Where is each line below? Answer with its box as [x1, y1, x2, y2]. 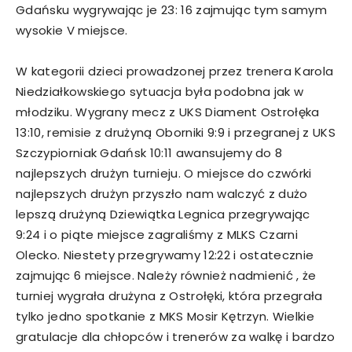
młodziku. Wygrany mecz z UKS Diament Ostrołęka [16, 104, 320, 120]
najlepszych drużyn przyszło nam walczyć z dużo [16, 185, 308, 202]
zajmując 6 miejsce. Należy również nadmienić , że [16, 267, 317, 284]
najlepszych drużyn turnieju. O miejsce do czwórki [16, 165, 312, 181]
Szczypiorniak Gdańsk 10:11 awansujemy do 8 [16, 145, 283, 161]
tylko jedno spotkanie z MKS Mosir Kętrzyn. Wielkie [16, 308, 315, 324]
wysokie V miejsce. [16, 22, 128, 38]
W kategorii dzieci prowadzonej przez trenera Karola [16, 63, 334, 79]
